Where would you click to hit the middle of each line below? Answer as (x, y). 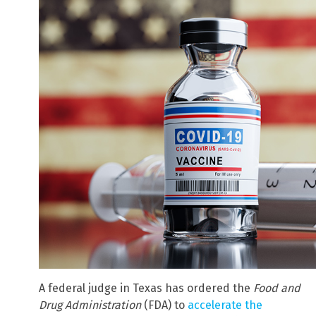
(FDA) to (164, 305)
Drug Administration (90, 305)
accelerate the (225, 305)
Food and (277, 288)
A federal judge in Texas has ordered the (146, 288)
